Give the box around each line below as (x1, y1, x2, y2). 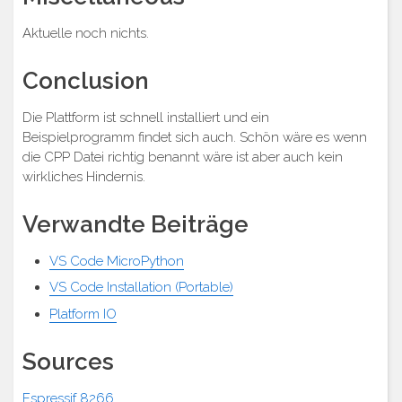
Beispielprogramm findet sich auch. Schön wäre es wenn (22, 128, 367, 145)
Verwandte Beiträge (22, 210, 249, 238)
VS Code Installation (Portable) (49, 279, 233, 296)
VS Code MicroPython (49, 252, 184, 269)
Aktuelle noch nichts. (22, 24, 149, 41)
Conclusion (22, 66, 149, 94)
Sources (22, 347, 114, 375)
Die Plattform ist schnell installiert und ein (22, 109, 269, 126)
